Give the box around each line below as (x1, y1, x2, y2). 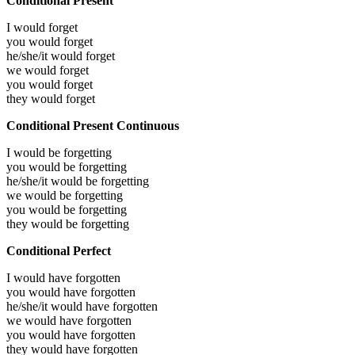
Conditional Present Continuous (6, 118, 179, 132)
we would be (6, 188, 74, 202)
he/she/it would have (6, 299, 113, 313)
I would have (6, 270, 75, 284)
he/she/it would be (6, 174, 101, 188)
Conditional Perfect (6, 243, 111, 258)
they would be (6, 216, 81, 231)
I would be (6, 145, 63, 159)
